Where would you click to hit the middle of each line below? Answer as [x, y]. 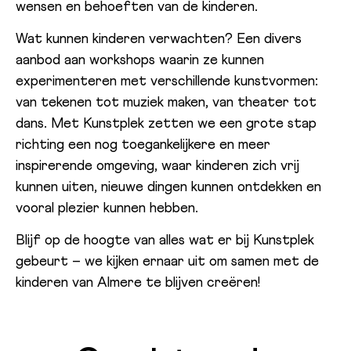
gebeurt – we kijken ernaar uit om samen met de [167, 262]
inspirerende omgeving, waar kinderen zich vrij [157, 166]
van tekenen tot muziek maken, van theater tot [166, 102]
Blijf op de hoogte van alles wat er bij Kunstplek [165, 241]
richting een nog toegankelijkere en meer [143, 145]
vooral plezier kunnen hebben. [107, 208]
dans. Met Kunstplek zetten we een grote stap [166, 123]
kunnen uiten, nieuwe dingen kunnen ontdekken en [168, 187]
